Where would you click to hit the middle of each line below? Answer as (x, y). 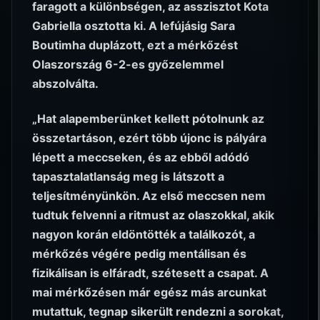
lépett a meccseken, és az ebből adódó (141, 157)
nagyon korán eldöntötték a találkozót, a (144, 234)
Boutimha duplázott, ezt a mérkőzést (135, 45)
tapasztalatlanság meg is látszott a (128, 176)
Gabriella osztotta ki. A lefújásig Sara (134, 26)
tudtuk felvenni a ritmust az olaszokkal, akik (153, 215)
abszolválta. (65, 84)
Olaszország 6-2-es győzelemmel (128, 65)
